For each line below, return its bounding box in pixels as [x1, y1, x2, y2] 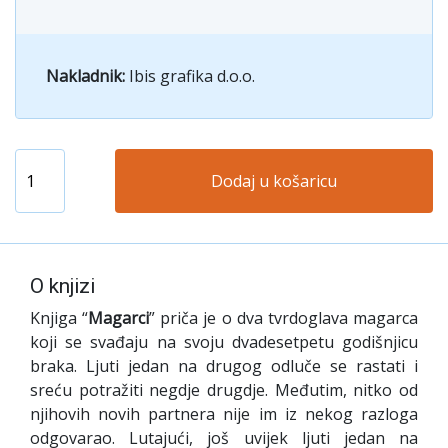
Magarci [88, 306, 150, 329]
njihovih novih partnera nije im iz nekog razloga [30, 402, 418, 425]
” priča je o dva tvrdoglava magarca [149, 306, 419, 329]
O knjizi [30, 273, 95, 298]
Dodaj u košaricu [211, 169, 337, 192]
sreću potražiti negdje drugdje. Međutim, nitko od [30, 378, 418, 401]
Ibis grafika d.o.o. [129, 64, 255, 87]
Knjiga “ [30, 306, 89, 329]
